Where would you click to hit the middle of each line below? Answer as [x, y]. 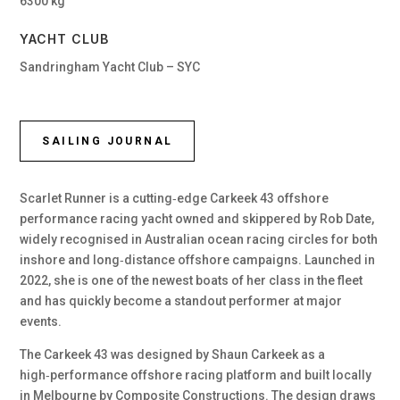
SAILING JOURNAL [108, 141]
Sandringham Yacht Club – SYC [110, 67]
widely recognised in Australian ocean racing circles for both [199, 239]
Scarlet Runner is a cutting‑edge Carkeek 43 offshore [175, 198]
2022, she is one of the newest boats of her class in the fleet [192, 280]
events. [41, 321]
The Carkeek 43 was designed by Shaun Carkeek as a [173, 354]
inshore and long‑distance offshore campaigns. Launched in [198, 259]
